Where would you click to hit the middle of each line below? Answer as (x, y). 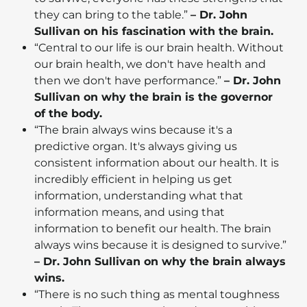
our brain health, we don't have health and (150, 64)
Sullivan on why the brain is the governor (153, 97)
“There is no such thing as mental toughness (157, 295)
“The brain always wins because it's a (133, 130)
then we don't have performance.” (129, 81)
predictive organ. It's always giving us (136, 147)
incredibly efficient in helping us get (133, 180)
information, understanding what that (139, 196)
